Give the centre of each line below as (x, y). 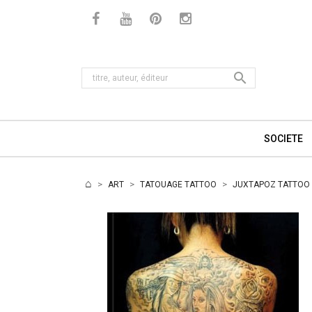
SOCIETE (283, 139)
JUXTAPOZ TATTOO (271, 185)
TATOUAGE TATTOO (178, 185)
